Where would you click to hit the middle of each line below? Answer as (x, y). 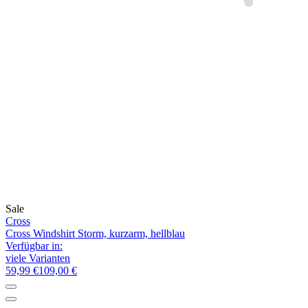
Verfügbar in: (34, 245)
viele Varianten (38, 258)
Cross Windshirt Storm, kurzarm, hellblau (95, 233)
